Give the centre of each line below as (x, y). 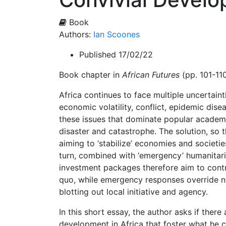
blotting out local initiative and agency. (133, 192)
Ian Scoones (117, 34)
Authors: (76, 34)
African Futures (151, 75)
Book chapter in (91, 75)
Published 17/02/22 (116, 54)
